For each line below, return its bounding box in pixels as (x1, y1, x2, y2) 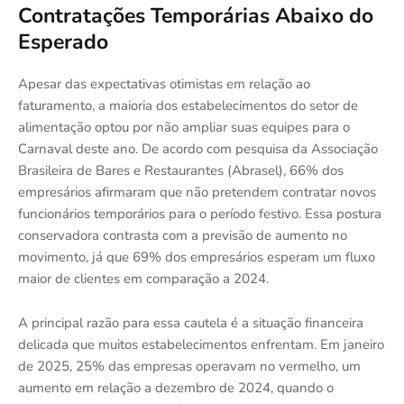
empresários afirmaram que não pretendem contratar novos (18, 182, 376, 201)
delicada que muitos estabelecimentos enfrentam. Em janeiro (18, 335, 384, 353)
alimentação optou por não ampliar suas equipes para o (18, 117, 350, 136)
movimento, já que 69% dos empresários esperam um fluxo (18, 247, 375, 266)
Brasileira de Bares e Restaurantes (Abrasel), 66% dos (18, 161, 344, 179)
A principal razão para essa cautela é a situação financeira (18, 313, 363, 332)
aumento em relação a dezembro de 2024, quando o (18, 378, 334, 397)
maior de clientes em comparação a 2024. (18, 269, 269, 288)
